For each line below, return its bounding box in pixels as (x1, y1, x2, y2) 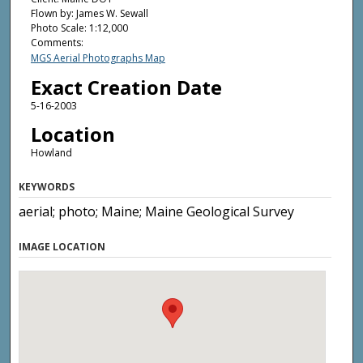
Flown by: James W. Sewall (30, 6, 148, 21)
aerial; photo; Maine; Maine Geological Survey (19, 202, 295, 220)
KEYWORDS (19, 179, 75, 194)
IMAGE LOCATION (19, 239, 106, 254)
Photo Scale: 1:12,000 (30, 21, 128, 36)
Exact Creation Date (30, 73, 222, 100)
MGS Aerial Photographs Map (30, 51, 165, 66)
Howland (30, 146, 72, 160)
